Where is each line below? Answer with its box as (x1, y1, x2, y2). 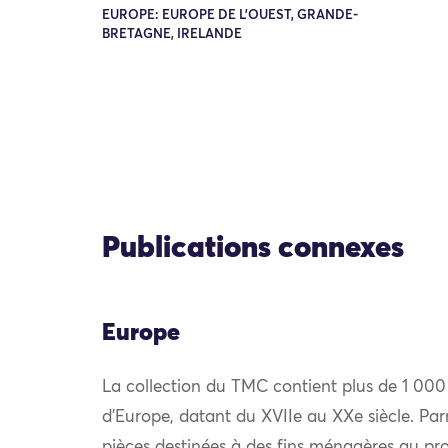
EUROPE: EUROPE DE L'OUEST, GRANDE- (102, 8, 358, 22)
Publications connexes (102, 234, 404, 264)
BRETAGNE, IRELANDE (102, 27, 242, 41)
